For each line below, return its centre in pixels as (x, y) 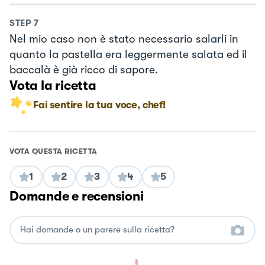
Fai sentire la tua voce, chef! (99, 105)
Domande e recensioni (77, 196)
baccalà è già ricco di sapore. (84, 70)
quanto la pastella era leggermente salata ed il (128, 54)
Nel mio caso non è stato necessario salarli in (124, 39)
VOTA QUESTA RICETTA (54, 151)
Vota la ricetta (53, 85)
